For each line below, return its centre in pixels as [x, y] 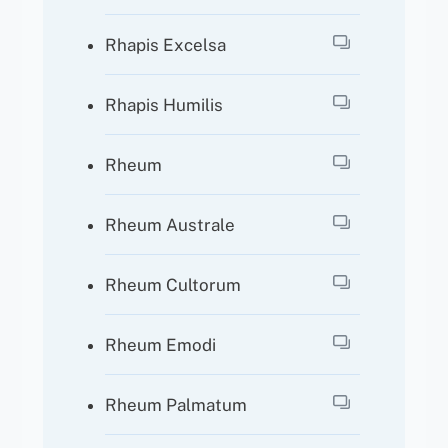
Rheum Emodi [161, 344]
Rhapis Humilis [164, 104]
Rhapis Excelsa [166, 44]
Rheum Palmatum [176, 404]
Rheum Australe [170, 224]
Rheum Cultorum [173, 284]
